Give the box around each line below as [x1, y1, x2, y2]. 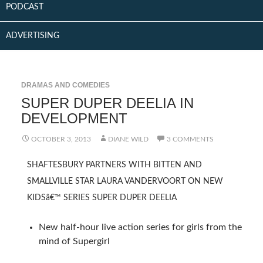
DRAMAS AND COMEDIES [21, 81, 110, 89]
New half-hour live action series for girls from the [38, 222, 242, 232]
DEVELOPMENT [21, 110, 127, 126]
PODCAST [6, 3, 43, 11]
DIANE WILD [107, 136, 149, 143]
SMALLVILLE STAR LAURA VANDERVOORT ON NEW [26, 177, 223, 186]
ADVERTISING [6, 32, 59, 40]
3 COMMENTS [166, 136, 214, 143]
